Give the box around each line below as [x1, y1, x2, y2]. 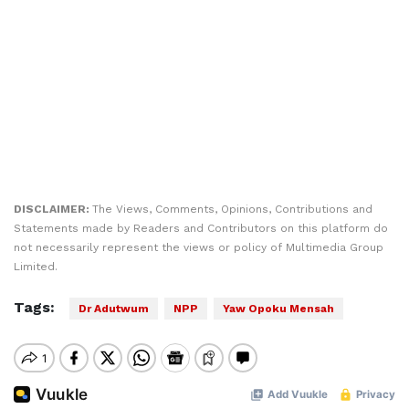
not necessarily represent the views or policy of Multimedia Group [14, 241, 383, 254]
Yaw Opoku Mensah [223, 302, 334, 315]
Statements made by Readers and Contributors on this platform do [14, 222, 388, 235]
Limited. [14, 260, 58, 273]
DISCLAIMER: [14, 203, 92, 215]
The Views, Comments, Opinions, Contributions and [92, 203, 372, 215]
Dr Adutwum [79, 302, 149, 315]
